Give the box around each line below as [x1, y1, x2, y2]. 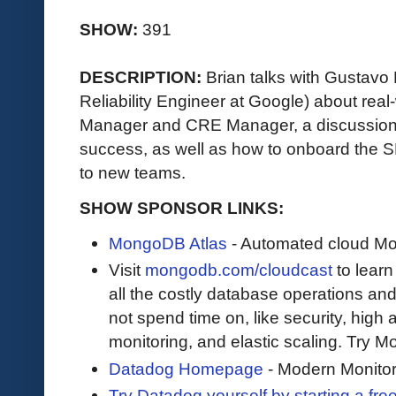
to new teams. [80, 162, 190, 182]
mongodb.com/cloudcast [145, 260, 332, 280]
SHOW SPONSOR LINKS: [80, 197, 284, 217]
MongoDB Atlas [109, 233, 227, 254]
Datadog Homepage [109, 358, 263, 378]
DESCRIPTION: [80, 66, 206, 87]
